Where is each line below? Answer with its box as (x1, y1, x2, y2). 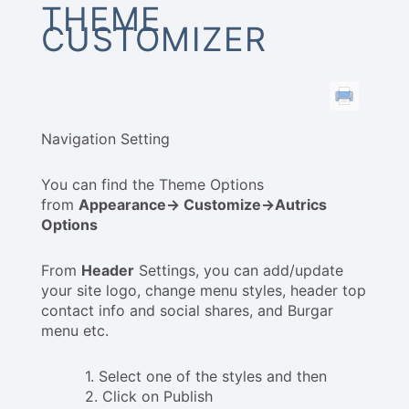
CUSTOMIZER (41, 19, 267, 60)
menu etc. (41, 321, 109, 341)
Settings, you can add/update (134, 261, 343, 280)
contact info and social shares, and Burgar (41, 301, 333, 320)
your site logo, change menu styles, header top (41, 281, 366, 300)
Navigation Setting (41, 130, 170, 149)
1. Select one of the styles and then (85, 367, 327, 386)
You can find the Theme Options (41, 175, 264, 194)
